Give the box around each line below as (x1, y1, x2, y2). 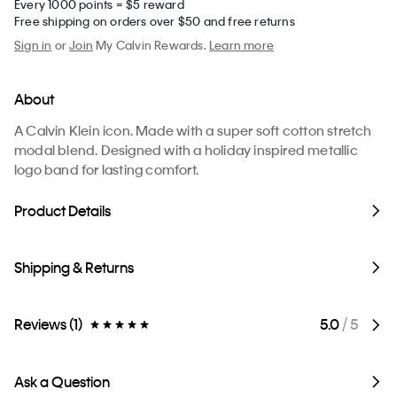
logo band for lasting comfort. (14, 160, 198, 179)
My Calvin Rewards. (93, 37, 210, 53)
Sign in (14, 37, 52, 53)
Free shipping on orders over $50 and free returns (14, 13, 295, 29)
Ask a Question (14, 372, 110, 392)
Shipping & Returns (14, 258, 134, 277)
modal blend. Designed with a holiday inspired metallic (14, 141, 358, 160)
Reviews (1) (14, 315, 82, 334)
